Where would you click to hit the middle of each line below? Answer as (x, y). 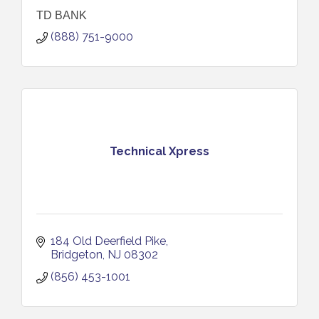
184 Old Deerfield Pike (108, 241)
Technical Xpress (159, 151)
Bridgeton (77, 255)
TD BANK (62, 15)
